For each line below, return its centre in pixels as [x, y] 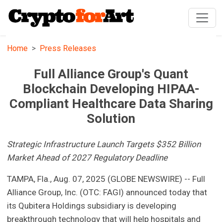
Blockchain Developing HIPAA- [111, 89]
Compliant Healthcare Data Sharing [111, 104]
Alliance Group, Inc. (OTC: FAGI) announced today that [107, 193]
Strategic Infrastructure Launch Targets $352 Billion [104, 144]
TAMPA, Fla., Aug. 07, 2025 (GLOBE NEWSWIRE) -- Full [106, 179]
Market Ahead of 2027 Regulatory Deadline [87, 158]
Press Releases [68, 49]
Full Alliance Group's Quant [111, 74]
